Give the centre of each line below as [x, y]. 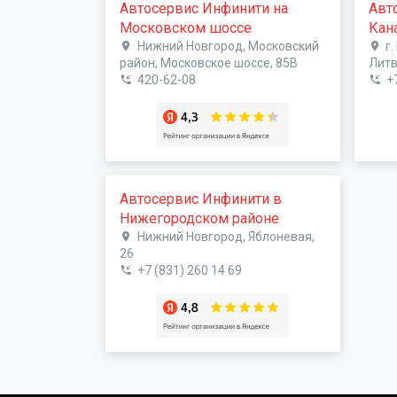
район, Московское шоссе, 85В [209, 62]
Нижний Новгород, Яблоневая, [226, 236]
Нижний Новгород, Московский [228, 46]
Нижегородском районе [199, 218]
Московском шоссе [186, 27]
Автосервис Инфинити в [201, 198]
